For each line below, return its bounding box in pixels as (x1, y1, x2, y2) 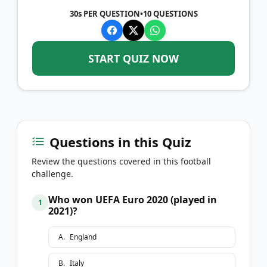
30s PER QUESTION (69, 8, 140, 19)
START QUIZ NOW (87, 51, 180, 66)
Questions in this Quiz (49, 133, 191, 151)
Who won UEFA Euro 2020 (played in (48, 193, 217, 206)
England (70, 231, 97, 242)
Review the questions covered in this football (32, 155, 211, 167)
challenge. (32, 167, 73, 179)
